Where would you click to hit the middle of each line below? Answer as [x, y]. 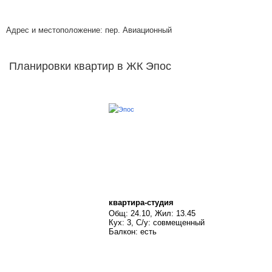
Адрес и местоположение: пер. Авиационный [89, 30]
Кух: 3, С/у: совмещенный [157, 223]
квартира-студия [141, 202]
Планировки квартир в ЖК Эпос [90, 66]
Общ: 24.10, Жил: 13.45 [152, 213]
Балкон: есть [133, 232]
